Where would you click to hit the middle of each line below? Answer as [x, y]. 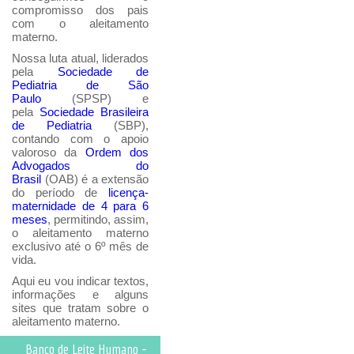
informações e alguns [80, 294]
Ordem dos [117, 152]
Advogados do [80, 166]
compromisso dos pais [80, 10]
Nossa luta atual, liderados [80, 58]
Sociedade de [103, 72]
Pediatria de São [80, 85]
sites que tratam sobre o [80, 308]
